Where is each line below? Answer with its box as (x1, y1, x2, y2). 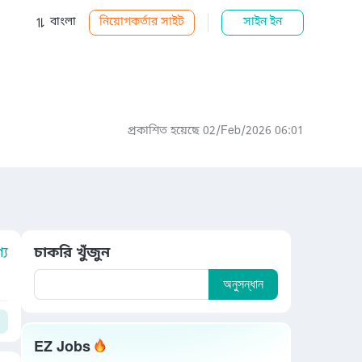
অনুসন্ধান (223, 277, 263, 291)
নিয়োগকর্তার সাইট (99, 15, 184, 30)
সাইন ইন (243, 15, 282, 30)
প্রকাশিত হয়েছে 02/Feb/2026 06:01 (128, 124, 304, 139)
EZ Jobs (34, 338, 90, 357)
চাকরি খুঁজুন (34, 243, 110, 263)
